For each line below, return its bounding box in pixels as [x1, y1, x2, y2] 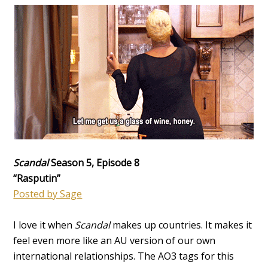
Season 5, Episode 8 [48, 156, 140, 169]
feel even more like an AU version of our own [13, 233, 216, 247]
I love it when [13, 218, 75, 232]
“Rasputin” [13, 171, 61, 185]
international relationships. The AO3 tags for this [13, 249, 234, 263]
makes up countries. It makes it [112, 218, 252, 232]
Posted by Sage [13, 187, 83, 200]
